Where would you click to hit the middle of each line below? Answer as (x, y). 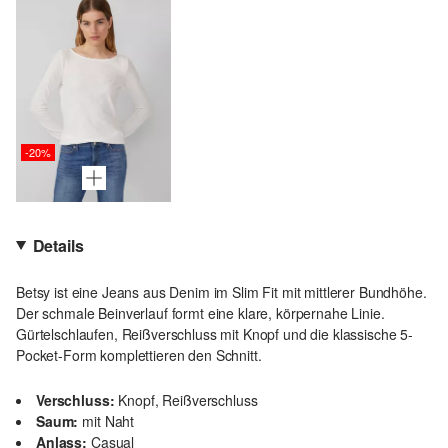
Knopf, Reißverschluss (188, 399)
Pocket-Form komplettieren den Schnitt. (139, 354)
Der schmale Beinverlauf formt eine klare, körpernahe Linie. (200, 312)
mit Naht (108, 420)
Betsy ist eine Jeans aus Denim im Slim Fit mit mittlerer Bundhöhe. (221, 291)
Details (58, 245)
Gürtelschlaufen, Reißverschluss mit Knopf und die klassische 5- (214, 333)
